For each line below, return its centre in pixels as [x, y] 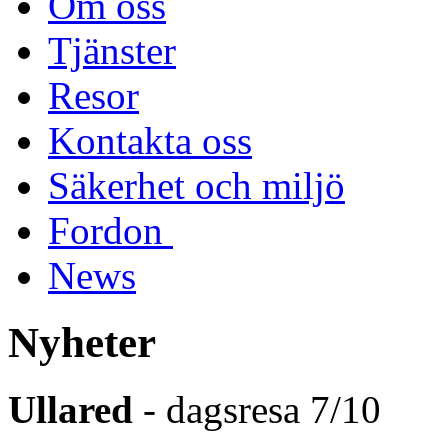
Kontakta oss [150, 140]
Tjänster [112, 50]
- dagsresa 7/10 [257, 409]
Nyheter [82, 342]
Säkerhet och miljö [196, 185]
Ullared [70, 409]
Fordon [110, 230]
